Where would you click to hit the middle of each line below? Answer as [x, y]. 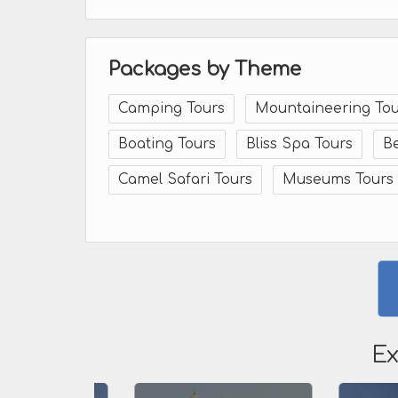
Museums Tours [338, 179]
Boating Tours [167, 144]
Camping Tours [171, 108]
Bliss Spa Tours [299, 144]
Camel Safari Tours [185, 179]
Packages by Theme [205, 69]
